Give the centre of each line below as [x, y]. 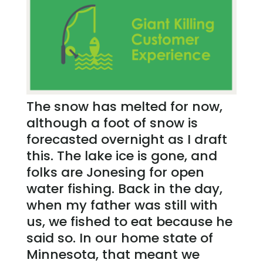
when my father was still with [122, 205]
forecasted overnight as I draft [127, 139]
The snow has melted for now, [124, 106]
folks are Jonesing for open [115, 172]
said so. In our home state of [119, 238]
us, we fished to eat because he [129, 221]
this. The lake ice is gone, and [122, 156]
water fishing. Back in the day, [124, 188]
